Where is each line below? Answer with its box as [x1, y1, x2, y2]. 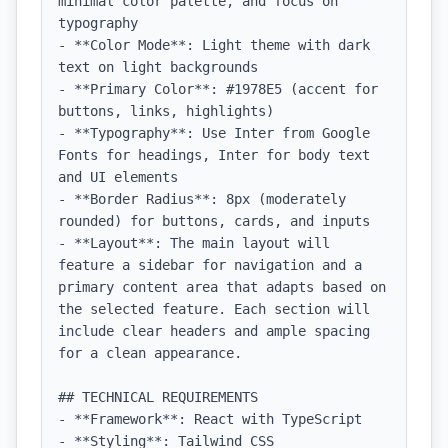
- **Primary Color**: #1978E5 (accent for [58, 81, 378, 97]
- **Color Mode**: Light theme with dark [58, 37, 370, 53]
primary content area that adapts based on [58, 279, 386, 295]
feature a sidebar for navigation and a [58, 257, 362, 273]
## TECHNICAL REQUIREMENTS [58, 389, 258, 405]
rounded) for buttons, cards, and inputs [58, 213, 370, 229]
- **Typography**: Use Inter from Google [58, 125, 370, 141]
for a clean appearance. [58, 345, 242, 361]
